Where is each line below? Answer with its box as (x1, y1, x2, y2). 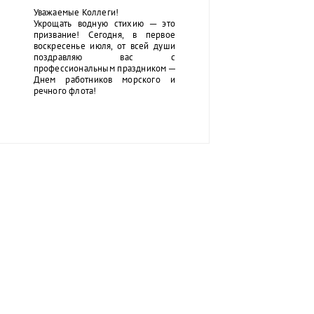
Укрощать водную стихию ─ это (33, 17, 176, 29)
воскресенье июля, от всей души (33, 39, 176, 52)
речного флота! (33, 84, 99, 97)
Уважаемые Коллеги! (33, 6, 119, 18)
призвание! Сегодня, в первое (33, 28, 176, 41)
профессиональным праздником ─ (33, 62, 176, 74)
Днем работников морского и (33, 73, 176, 86)
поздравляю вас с (33, 50, 176, 63)
